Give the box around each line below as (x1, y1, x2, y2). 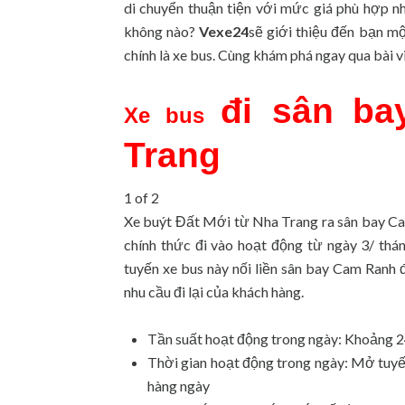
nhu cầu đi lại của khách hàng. (124, 282, 304, 300)
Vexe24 (199, 22, 250, 40)
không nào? (124, 22, 200, 40)
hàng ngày (147, 376, 210, 394)
